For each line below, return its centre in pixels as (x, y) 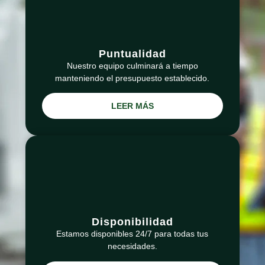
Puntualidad (132, 54)
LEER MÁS (132, 106)
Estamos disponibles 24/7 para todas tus (132, 234)
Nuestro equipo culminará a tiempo (132, 65)
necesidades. (132, 246)
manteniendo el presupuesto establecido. (132, 78)
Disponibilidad (132, 222)
